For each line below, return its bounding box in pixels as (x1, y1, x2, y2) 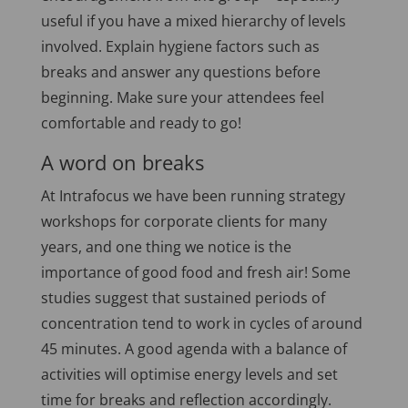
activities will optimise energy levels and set (40, 363, 338, 384)
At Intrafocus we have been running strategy (40, 185, 345, 206)
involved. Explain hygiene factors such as (40, 36, 320, 56)
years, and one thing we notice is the (40, 236, 291, 257)
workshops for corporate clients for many (40, 210, 327, 231)
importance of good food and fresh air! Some (40, 261, 351, 282)
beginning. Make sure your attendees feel (40, 87, 324, 107)
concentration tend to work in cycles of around (40, 312, 362, 333)
